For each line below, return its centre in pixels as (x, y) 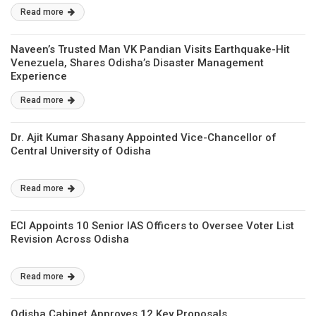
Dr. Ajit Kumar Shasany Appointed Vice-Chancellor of (144, 138)
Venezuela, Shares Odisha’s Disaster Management (137, 63)
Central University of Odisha (81, 151)
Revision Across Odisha (70, 239)
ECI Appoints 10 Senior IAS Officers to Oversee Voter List (152, 226)
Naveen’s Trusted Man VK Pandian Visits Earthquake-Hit (150, 49)
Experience (39, 76)
